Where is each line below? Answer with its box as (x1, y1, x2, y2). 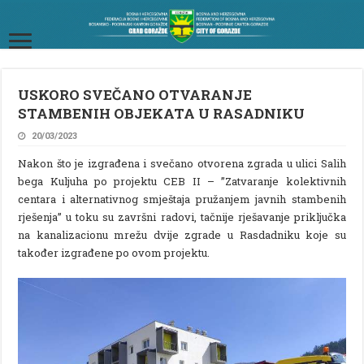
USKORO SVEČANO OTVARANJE (18, 84, 253, 104)
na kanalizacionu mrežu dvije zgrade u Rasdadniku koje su (18, 227, 346, 242)
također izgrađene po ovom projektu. (18, 245, 210, 260)
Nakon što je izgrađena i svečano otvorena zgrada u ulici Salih (18, 155, 346, 171)
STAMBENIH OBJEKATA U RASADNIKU (18, 103, 305, 123)
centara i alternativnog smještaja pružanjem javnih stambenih (18, 191, 346, 206)
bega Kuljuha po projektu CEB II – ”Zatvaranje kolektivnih (18, 173, 346, 188)
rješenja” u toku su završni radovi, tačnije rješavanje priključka (18, 209, 346, 224)
